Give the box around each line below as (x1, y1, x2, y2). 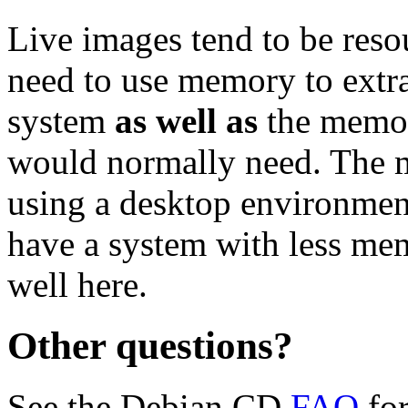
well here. (7, 264, 148, 304)
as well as (115, 100, 258, 140)
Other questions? (7, 323, 293, 367)
